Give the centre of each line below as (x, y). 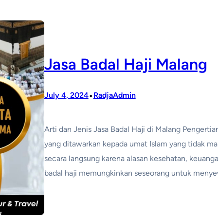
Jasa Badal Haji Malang (126, 64)
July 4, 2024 (66, 95)
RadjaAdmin (114, 95)
